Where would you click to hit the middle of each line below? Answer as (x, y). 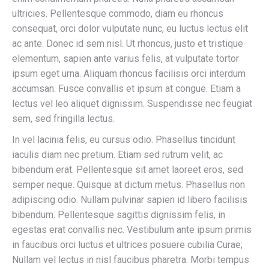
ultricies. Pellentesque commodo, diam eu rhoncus (118, 14)
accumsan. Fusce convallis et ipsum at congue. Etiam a (126, 89)
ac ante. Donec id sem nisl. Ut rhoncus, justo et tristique (128, 44)
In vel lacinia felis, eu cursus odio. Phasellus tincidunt (124, 140)
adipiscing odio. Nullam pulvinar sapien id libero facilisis (130, 200)
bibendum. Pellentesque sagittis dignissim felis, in (119, 215)
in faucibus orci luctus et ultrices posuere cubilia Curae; (127, 245)
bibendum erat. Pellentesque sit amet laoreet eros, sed (128, 170)
